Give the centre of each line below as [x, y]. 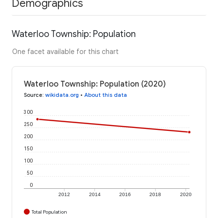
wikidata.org [62, 95]
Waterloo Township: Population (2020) [95, 84]
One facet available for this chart [65, 51]
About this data [106, 95]
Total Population [49, 212]
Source [33, 95]
